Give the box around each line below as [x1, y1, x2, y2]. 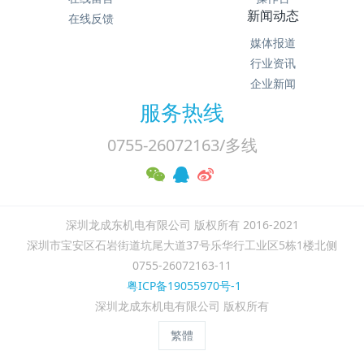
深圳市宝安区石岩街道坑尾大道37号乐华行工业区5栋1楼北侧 [27, 236, 337, 253]
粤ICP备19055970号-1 [123, 277, 241, 293]
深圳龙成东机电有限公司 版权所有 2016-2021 [65, 216, 299, 232]
